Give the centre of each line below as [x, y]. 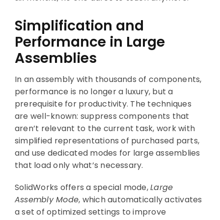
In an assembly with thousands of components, [108, 79]
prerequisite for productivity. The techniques [103, 104]
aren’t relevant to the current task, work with [105, 128]
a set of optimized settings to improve [90, 212]
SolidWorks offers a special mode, [82, 187]
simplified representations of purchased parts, [107, 140]
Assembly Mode [47, 199]
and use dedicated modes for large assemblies [107, 153]
